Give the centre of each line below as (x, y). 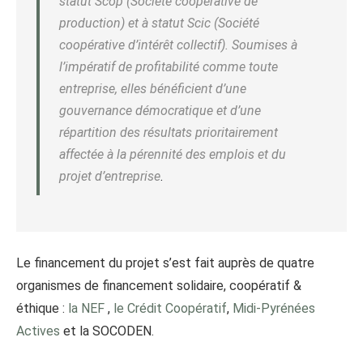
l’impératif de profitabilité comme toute (169, 67)
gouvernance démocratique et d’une (160, 111)
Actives (38, 331)
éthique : (42, 309)
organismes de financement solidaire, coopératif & (159, 286)
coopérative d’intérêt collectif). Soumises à (178, 45)
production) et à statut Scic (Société (159, 23)
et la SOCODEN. (107, 331)
